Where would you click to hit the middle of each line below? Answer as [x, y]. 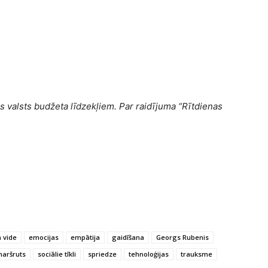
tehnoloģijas [149, 254]
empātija [85, 237]
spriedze [102, 254]
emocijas [44, 237]
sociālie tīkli [57, 254]
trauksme [197, 254]
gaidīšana [128, 237]
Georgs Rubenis [182, 237]
